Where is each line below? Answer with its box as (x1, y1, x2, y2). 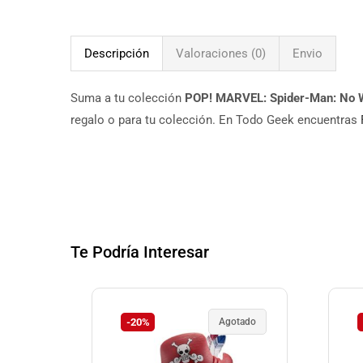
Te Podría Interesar (70, 241, 209, 262)
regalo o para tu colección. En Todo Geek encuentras (70, 113, 361, 128)
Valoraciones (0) (176, 46, 266, 62)
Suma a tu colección (70, 91, 185, 106)
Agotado (219, 315, 256, 327)
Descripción (84, 46, 149, 62)
